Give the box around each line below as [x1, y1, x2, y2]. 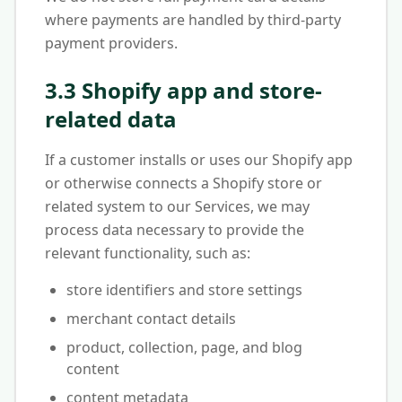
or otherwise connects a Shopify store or [45, 173, 322, 193]
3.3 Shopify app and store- [45, 75, 322, 105]
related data [45, 104, 177, 134]
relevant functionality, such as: [45, 243, 250, 263]
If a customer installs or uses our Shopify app [45, 150, 353, 170]
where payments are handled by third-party [45, 10, 341, 30]
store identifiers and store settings [66, 280, 302, 300]
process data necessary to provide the [45, 220, 304, 240]
